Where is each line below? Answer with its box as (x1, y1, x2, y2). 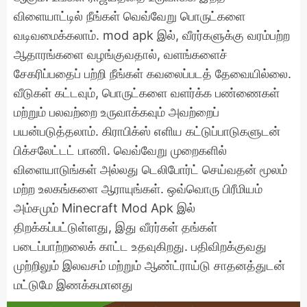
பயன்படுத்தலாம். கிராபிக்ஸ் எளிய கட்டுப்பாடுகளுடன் (14, 123, 280, 138)
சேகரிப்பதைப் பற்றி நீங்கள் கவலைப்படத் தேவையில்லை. (14, 66, 291, 81)
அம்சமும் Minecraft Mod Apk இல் (14, 200, 195, 215)
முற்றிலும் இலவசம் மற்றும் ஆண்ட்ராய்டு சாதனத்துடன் (14, 258, 285, 273)
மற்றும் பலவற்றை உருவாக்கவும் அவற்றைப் (14, 104, 219, 119)
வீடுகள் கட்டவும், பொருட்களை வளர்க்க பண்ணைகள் (14, 85, 280, 100)
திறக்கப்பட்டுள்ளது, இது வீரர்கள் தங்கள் (14, 219, 217, 234)
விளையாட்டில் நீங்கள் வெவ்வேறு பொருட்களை (14, 8, 245, 23)
